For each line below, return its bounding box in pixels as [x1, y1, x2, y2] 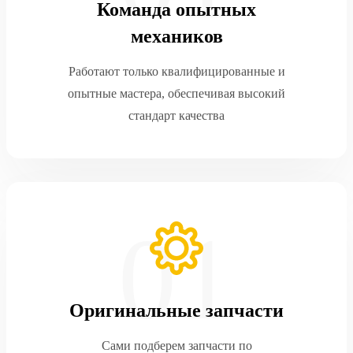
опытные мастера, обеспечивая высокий [68, 87, 285, 100]
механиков [130, 26, 223, 46]
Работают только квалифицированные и [68, 65, 285, 78]
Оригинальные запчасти [69, 300, 284, 321]
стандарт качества [128, 109, 225, 122]
